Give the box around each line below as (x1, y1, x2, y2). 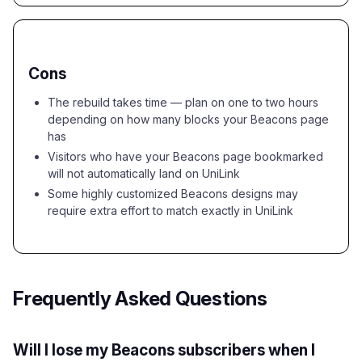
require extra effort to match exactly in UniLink (48, 204, 293, 217)
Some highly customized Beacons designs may (48, 187, 298, 200)
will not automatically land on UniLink (48, 166, 240, 180)
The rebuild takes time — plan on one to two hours (48, 95, 318, 109)
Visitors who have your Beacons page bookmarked (48, 149, 323, 163)
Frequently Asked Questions (13, 287, 267, 310)
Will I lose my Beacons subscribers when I (13, 341, 315, 360)
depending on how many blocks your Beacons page (48, 112, 329, 126)
